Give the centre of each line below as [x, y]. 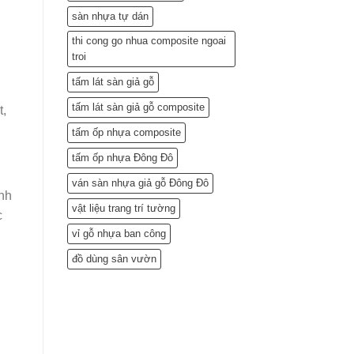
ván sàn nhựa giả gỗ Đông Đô [140, 183]
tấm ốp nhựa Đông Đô [122, 158]
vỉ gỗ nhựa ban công [119, 234]
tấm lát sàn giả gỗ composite [138, 107]
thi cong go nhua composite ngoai [149, 41]
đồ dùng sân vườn [114, 259]
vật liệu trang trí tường [123, 209]
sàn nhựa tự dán [110, 17]
